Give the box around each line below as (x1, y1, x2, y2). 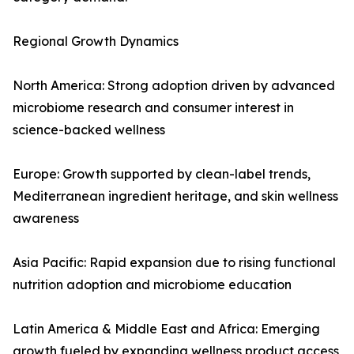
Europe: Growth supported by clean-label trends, (13, 166, 311, 183)
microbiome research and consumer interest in (13, 100, 294, 116)
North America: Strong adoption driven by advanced (13, 77, 335, 94)
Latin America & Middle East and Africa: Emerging (13, 321, 320, 337)
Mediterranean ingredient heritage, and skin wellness (13, 188, 338, 205)
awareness (13, 210, 79, 227)
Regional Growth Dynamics (13, 33, 179, 50)
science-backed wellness (13, 122, 165, 138)
